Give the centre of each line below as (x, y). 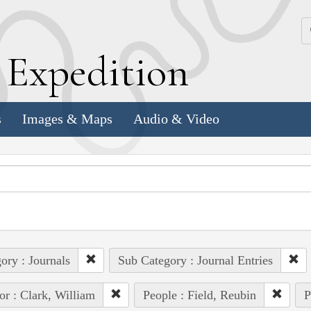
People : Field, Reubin (199, 295)
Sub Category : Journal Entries (195, 260)
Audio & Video (176, 119)
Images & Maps (67, 119)
